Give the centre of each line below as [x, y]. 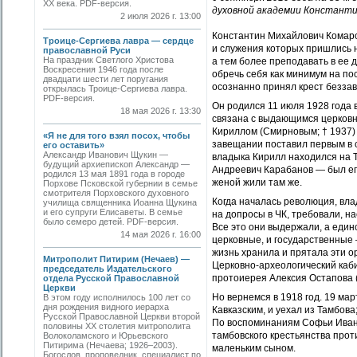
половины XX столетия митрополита [117, 326]
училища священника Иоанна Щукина [120, 202]
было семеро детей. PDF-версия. [113, 222]
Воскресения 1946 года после [103, 69]
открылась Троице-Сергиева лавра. [115, 88]
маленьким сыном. [254, 348]
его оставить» [74, 145]
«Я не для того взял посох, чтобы [116, 135]
